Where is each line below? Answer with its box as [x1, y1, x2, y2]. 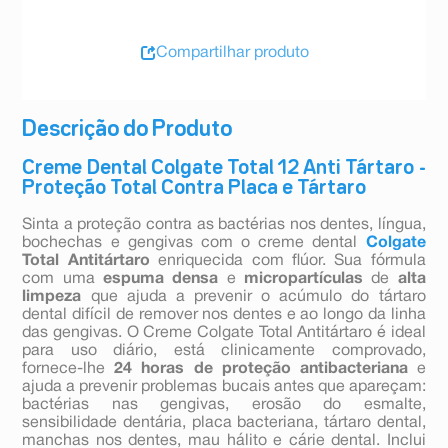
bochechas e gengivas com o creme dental [22, 236, 366, 251]
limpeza [22, 290, 82, 305]
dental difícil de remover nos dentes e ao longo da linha [22, 308, 426, 323]
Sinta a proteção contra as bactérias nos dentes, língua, [22, 218, 426, 233]
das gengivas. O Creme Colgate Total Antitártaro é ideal [22, 326, 426, 341]
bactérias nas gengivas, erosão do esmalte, [22, 398, 426, 413]
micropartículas [244, 272, 363, 287]
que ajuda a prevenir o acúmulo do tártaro [81, 290, 426, 305]
